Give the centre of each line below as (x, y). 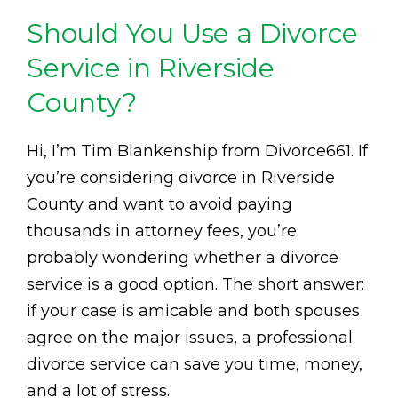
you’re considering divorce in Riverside (181, 178)
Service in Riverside (151, 68)
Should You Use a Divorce (193, 34)
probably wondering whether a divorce (183, 258)
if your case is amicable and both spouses (193, 311)
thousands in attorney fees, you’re (162, 231)
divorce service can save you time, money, (195, 365)
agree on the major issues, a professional (190, 338)
